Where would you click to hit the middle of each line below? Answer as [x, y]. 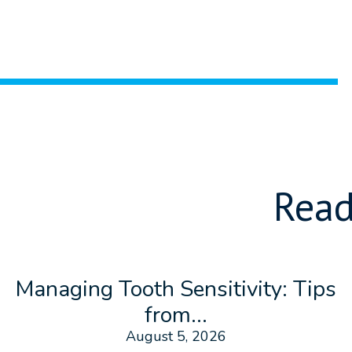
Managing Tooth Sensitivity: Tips [176, 290]
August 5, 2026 [176, 337]
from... [176, 315]
